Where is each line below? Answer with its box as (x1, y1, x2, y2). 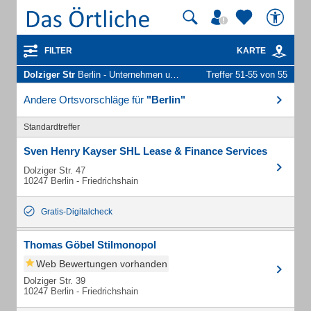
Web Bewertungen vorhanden (36, 258, 167, 269)
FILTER (44, 46, 72, 56)
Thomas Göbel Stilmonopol (24, 239, 156, 251)
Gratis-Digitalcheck (41, 207, 112, 217)
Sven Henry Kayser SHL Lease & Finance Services (24, 145, 267, 157)
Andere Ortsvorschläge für (24, 94, 146, 106)
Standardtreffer (24, 122, 80, 132)
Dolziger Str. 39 (24, 276, 85, 286)
